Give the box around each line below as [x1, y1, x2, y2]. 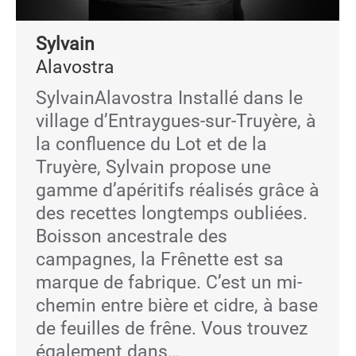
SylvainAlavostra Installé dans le [36, 87, 303, 109]
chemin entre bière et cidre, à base [36, 295, 318, 316]
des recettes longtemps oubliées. [36, 203, 308, 224]
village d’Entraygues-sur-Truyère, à [36, 110, 316, 132]
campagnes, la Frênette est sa [36, 249, 284, 270]
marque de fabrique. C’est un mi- [36, 272, 302, 293]
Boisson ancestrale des [36, 226, 227, 247]
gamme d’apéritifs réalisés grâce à [36, 180, 319, 201]
